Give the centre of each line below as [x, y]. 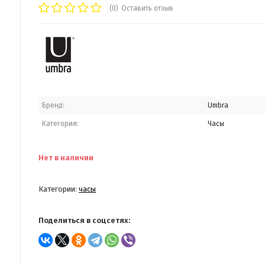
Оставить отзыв [147, 8]
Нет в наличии [66, 158]
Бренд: [53, 105]
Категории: [59, 189]
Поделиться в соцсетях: [84, 220]
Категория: [60, 124]
